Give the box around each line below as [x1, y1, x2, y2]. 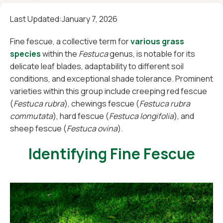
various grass [130, 36, 184, 47]
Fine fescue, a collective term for [10, 36, 130, 47]
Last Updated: [10, 13, 62, 24]
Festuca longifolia [109, 111, 174, 121]
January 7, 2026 [62, 13, 117, 24]
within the [41, 48, 79, 59]
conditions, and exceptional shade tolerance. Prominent [10, 73, 213, 84]
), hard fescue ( [53, 111, 109, 121]
